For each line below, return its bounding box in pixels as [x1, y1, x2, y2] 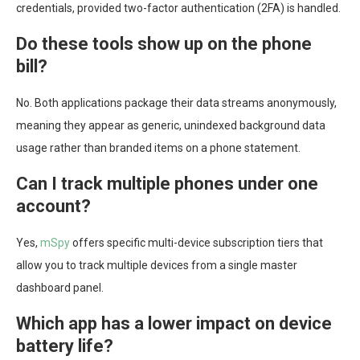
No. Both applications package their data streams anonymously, [16, 96, 337, 110]
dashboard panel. [16, 281, 104, 295]
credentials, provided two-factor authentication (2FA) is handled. [16, 2, 341, 15]
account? [16, 196, 91, 217]
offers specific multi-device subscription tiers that [70, 236, 323, 250]
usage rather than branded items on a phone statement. [16, 141, 301, 155]
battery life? [16, 336, 113, 357]
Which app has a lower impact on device [16, 313, 332, 334]
